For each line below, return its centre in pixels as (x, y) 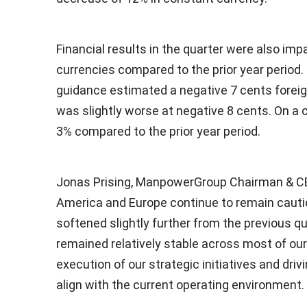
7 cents (251, 90)
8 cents (248, 110)
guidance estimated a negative (143, 90)
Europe (148, 202)
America (79, 202)
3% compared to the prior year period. (158, 131)
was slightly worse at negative (142, 110)
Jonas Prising (94, 182)
